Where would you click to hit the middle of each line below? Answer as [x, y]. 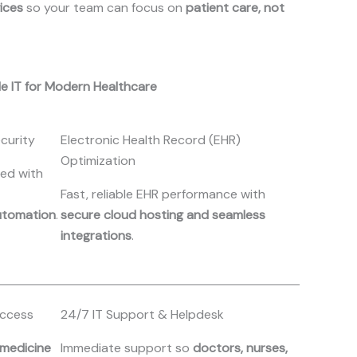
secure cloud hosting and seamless [163, 215]
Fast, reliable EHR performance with [163, 194]
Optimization [98, 161]
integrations [96, 235]
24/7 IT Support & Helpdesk [142, 314]
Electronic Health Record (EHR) [151, 140]
